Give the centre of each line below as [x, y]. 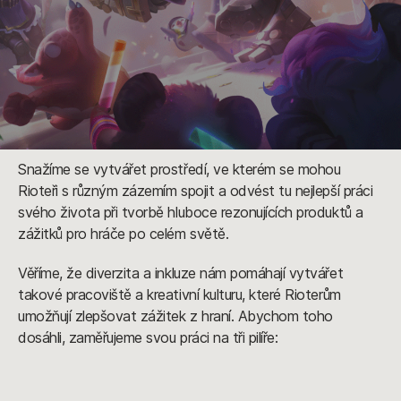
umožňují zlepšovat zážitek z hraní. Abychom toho [175, 316]
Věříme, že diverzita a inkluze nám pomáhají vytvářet [181, 273]
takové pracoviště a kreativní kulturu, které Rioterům [179, 294]
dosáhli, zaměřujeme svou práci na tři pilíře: [150, 337]
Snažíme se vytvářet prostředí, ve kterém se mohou [179, 169]
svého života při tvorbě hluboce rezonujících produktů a [191, 212]
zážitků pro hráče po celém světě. [124, 234]
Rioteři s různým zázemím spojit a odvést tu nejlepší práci [196, 191]
